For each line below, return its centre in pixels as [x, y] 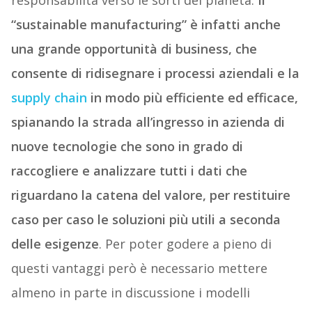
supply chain [49, 98]
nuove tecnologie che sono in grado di [127, 147]
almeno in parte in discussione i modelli [130, 293]
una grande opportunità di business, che [134, 49]
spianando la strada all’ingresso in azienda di [148, 122]
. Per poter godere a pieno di [185, 244]
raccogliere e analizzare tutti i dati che [129, 171]
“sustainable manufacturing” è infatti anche [146, 25]
